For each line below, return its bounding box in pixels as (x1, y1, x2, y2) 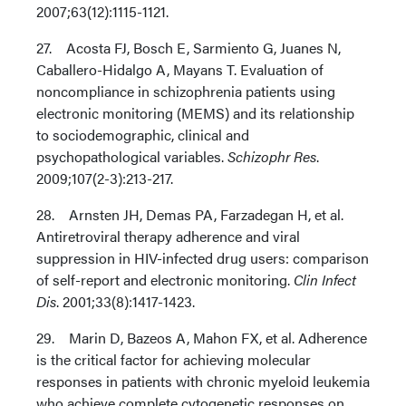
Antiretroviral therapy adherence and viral (36, 226, 300, 246)
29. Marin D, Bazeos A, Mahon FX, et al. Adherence (36, 327, 367, 348)
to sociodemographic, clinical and (36, 124, 249, 145)
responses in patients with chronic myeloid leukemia (36, 371, 370, 391)
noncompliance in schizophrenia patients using (36, 81, 335, 101)
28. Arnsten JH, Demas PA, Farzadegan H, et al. (36, 204, 343, 225)
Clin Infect (294, 269, 356, 290)
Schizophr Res (227, 146, 316, 167)
